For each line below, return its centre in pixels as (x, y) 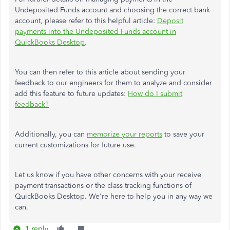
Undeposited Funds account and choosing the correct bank (112, 10)
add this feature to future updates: (71, 94)
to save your (183, 135)
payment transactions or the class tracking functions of (103, 186)
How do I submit (155, 94)
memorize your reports (124, 135)
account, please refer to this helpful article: (86, 21)
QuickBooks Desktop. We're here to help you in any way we (114, 197)
